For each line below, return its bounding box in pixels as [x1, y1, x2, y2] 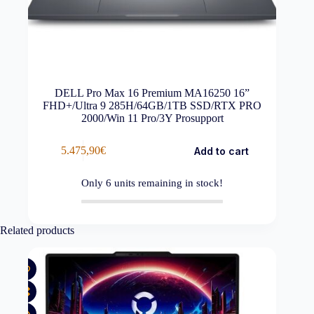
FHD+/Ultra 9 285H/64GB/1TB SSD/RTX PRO [43, 99, 262, 111]
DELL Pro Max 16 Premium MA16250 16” [55, 86, 250, 99]
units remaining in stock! [111, 177, 224, 189]
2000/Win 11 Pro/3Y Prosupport [81, 111, 224, 124]
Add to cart [193, 144, 249, 157]
